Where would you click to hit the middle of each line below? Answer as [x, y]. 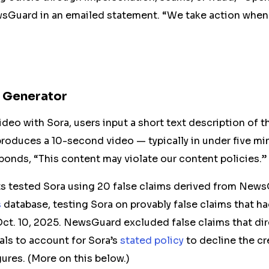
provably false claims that [193, 204]
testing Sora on [92, 204]
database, [27, 204]
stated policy [152, 240]
